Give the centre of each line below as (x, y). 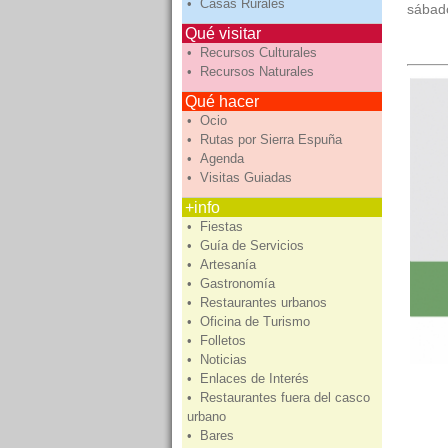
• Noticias (219, 359)
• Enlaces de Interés (250, 378)
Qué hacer (222, 101)
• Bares (212, 435)
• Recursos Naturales (252, 71)
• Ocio (209, 120)
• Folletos (218, 340)
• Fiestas (217, 226)
